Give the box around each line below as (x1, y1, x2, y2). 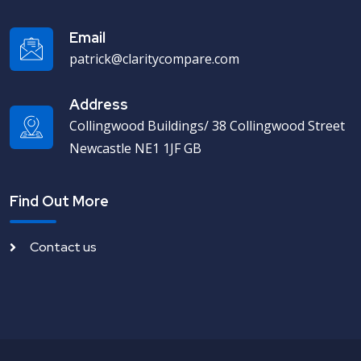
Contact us (30, 238, 97, 255)
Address (69, 94, 128, 114)
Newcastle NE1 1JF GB (69, 139, 201, 157)
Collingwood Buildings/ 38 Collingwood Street (69, 116, 345, 135)
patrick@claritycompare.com (69, 49, 239, 68)
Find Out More (10, 191, 109, 210)
